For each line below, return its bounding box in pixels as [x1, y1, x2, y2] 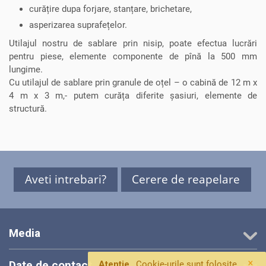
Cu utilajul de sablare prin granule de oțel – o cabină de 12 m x [9, 77, 257, 88]
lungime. [9, 64, 43, 75]
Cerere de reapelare [132, 172, 240, 188]
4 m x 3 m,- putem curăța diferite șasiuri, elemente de [9, 90, 257, 101]
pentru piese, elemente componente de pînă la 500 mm [9, 50, 257, 62]
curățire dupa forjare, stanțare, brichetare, [29, 3, 192, 14]
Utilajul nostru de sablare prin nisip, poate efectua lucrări [9, 37, 257, 49]
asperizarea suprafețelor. [29, 19, 127, 30]
